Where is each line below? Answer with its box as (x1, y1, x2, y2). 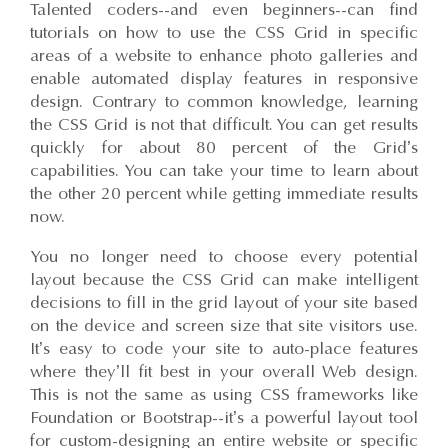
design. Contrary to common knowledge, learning (30, 91, 418, 113)
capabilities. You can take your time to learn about (30, 160, 418, 182)
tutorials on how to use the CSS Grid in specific (30, 22, 418, 44)
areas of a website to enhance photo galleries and (30, 45, 418, 67)
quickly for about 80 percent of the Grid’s (30, 137, 418, 159)
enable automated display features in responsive (30, 68, 418, 90)
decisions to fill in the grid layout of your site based (30, 292, 418, 314)
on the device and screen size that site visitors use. (30, 315, 418, 337)
